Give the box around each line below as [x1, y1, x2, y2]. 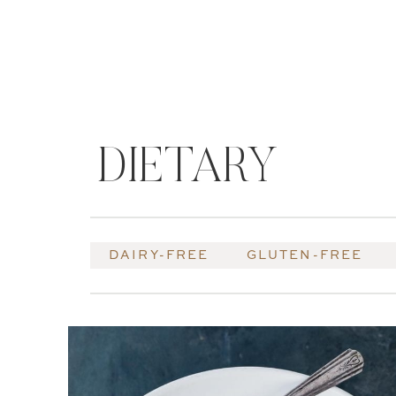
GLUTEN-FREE [246, 249, 363, 262]
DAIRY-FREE [109, 249, 209, 262]
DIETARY [96, 146, 278, 194]
